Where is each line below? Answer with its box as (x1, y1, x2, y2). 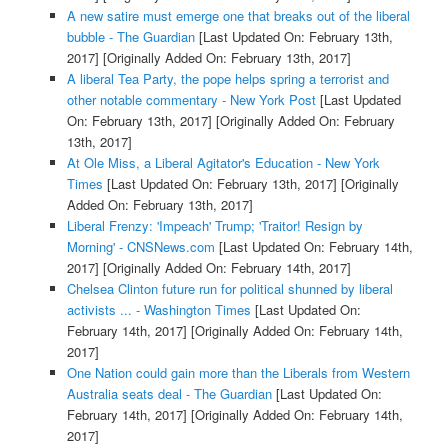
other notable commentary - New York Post (66, 89, 316, 109)
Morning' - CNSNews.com (66, 236, 215, 256)
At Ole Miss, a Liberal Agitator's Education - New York (66, 152, 380, 172)
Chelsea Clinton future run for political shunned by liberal (66, 278, 393, 298)
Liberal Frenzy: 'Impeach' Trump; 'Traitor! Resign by (66, 215, 363, 235)
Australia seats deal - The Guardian (66, 383, 272, 403)
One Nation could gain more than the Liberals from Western (66, 362, 410, 382)
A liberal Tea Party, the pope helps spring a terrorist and (66, 68, 389, 88)
